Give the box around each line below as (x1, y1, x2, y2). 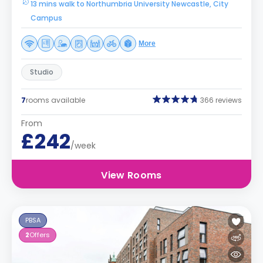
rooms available (26, 95, 85, 105)
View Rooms (101, 168, 162, 182)
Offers (29, 230, 50, 240)
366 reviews (200, 95, 242, 105)
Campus (31, 13, 62, 23)
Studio (30, 67, 53, 77)
